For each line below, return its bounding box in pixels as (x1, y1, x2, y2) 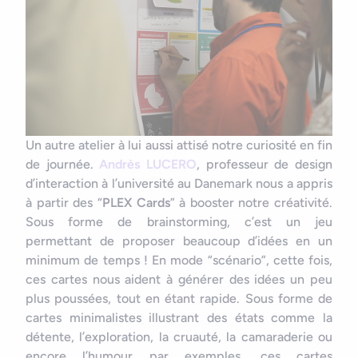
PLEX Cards (101, 195, 170, 211)
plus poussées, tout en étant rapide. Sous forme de (26, 291, 332, 307)
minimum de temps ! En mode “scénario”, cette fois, (26, 253, 332, 268)
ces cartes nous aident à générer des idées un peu (26, 272, 332, 288)
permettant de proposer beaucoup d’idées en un (26, 233, 332, 249)
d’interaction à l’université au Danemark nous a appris (26, 176, 332, 192)
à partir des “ (26, 195, 102, 211)
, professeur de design (197, 157, 333, 173)
